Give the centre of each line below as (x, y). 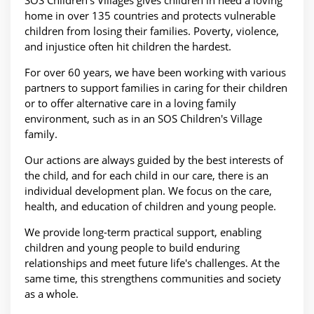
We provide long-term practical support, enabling (143, 232)
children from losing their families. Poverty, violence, (152, 31)
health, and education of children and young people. (150, 206)
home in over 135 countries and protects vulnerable (150, 16)
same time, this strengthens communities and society (153, 279)
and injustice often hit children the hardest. (128, 47)
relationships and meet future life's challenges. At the (152, 263)
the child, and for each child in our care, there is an (146, 176)
